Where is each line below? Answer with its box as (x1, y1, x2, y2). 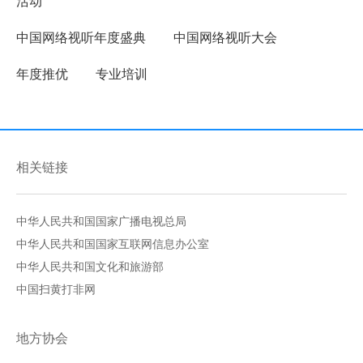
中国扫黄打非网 (16, 284, 96, 296)
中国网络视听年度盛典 (16, 31, 146, 45)
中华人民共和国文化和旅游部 (16, 261, 164, 273)
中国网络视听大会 (173, 31, 277, 45)
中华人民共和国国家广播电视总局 (16, 216, 186, 228)
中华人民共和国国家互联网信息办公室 (16, 238, 209, 250)
